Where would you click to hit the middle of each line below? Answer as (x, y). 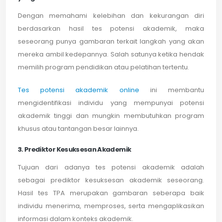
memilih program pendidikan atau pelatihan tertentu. (104, 67)
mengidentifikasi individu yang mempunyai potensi (111, 103)
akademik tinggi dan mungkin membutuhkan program (111, 115)
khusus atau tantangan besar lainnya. (78, 128)
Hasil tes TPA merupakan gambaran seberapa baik (111, 193)
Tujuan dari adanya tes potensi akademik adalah (111, 167)
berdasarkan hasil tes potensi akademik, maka (111, 28)
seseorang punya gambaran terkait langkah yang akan (111, 41)
